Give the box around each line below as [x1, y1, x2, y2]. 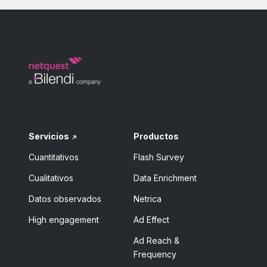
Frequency [133, 249, 177, 259]
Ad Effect [133, 214, 170, 225]
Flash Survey [133, 151, 185, 162]
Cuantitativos [29, 151, 79, 162]
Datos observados [29, 193, 101, 204]
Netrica [133, 193, 162, 204]
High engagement [29, 214, 99, 225]
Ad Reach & [133, 235, 180, 246]
